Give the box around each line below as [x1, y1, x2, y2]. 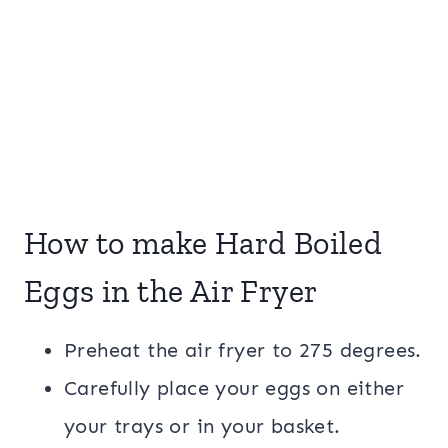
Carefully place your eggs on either [64, 376, 404, 400]
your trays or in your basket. [64, 414, 347, 438]
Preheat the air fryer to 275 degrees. [64, 338, 422, 362]
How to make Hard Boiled [24, 224, 383, 262]
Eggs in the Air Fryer [24, 272, 318, 310]
